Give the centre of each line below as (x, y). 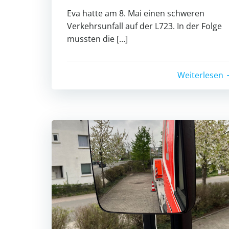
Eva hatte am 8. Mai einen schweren (136, 13)
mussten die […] (97, 39)
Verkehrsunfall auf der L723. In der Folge (144, 26)
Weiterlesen (200, 75)
